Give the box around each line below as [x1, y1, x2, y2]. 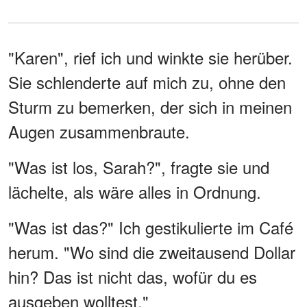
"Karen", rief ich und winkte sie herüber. [8, 45, 293, 69]
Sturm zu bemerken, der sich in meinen [8, 94, 292, 119]
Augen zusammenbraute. [8, 119, 190, 143]
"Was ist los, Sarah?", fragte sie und [8, 154, 269, 179]
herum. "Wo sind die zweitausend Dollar [8, 239, 295, 264]
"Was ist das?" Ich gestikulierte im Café [8, 214, 293, 239]
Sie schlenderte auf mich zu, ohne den [8, 69, 286, 94]
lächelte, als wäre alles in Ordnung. [8, 179, 261, 204]
